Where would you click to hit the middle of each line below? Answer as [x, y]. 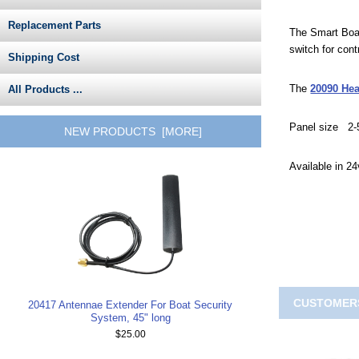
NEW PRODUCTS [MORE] [133, 131]
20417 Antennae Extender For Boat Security [131, 305]
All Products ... [45, 90]
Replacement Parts [54, 26]
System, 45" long [130, 318]
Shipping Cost [44, 58]
